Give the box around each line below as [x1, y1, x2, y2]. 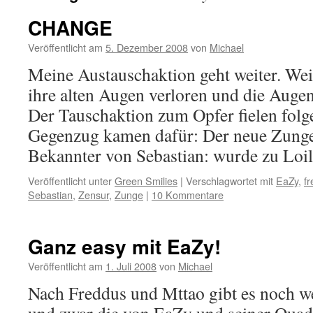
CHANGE [28, 13, 112, 42]
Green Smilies [115, 173, 177, 188]
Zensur [78, 187, 109, 202]
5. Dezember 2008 [105, 40, 188, 54]
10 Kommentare [152, 187, 224, 202]
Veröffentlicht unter [28, 173, 112, 188]
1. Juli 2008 [105, 259, 156, 273]
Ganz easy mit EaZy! [28, 232, 221, 261]
